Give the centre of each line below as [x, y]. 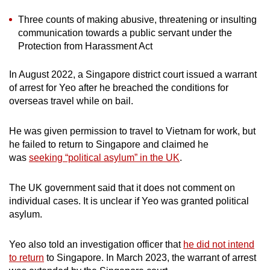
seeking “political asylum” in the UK [104, 157]
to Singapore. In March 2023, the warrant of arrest [150, 257]
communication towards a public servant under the [125, 33]
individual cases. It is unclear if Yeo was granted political [129, 201]
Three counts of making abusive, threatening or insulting [137, 19]
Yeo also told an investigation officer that [96, 244]
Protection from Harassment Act [85, 46]
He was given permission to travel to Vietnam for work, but [132, 131]
